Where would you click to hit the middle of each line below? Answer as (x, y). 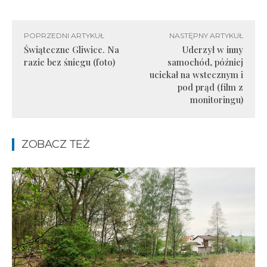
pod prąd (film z (210, 87)
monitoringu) (216, 100)
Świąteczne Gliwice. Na (72, 49)
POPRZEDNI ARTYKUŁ (64, 35)
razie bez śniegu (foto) (69, 62)
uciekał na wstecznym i (196, 74)
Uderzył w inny (212, 49)
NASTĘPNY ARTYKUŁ (206, 35)
